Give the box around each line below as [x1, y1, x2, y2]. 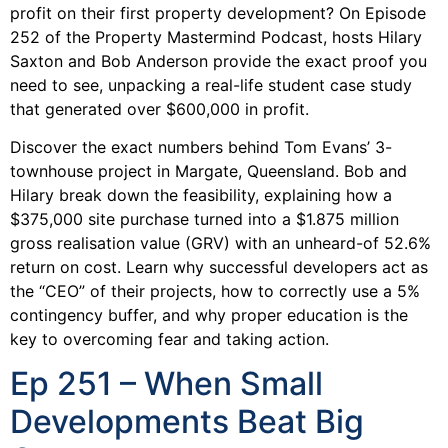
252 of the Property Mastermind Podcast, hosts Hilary [10, 26, 422, 47]
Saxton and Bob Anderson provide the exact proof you [10, 50, 427, 71]
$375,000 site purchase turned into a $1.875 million [10, 208, 399, 229]
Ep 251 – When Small [10, 364, 323, 404]
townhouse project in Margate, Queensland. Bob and [10, 160, 407, 181]
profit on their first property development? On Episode [10, 2, 426, 23]
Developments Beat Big [10, 402, 364, 442]
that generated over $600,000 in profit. [10, 98, 309, 119]
